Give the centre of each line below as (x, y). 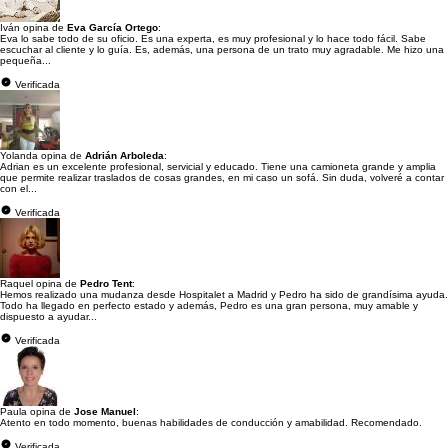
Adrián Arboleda (124, 155)
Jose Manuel (105, 411)
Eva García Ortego (112, 27)
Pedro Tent (106, 283)
